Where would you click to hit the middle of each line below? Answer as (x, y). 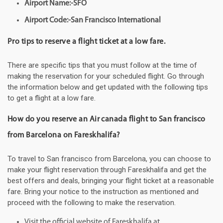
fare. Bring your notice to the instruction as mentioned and (103, 192)
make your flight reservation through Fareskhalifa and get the (107, 170)
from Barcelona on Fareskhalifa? (64, 136)
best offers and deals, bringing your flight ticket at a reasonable (111, 181)
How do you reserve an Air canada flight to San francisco (107, 120)
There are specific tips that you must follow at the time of (102, 65)
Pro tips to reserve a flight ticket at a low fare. (86, 42)
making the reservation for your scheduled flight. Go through (106, 76)
